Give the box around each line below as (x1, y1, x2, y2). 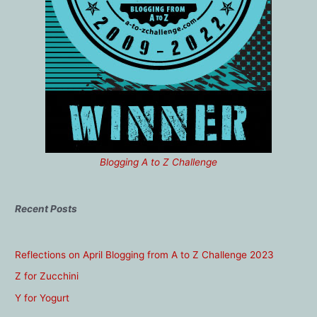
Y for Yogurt (15, 292, 70, 304)
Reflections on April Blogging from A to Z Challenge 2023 (15, 249, 275, 261)
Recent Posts (15, 202, 78, 214)
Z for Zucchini (15, 270, 79, 282)
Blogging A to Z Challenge (100, 156, 217, 168)
